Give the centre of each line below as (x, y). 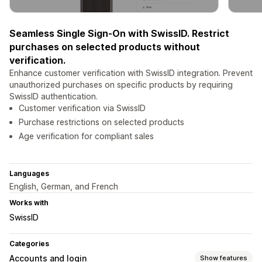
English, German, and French (64, 187)
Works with (29, 203)
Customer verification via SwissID (82, 108)
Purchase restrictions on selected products (101, 122)
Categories (29, 244)
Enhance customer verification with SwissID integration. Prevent (131, 73)
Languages (29, 174)
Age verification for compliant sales (86, 136)
